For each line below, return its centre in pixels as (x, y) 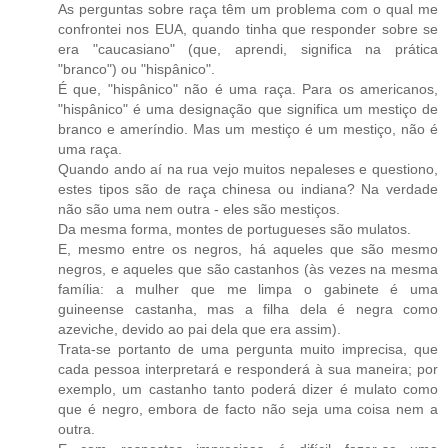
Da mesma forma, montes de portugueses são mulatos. (234, 229)
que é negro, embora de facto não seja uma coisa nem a (248, 409)
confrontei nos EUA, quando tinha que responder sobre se (248, 29)
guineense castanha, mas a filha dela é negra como (248, 309)
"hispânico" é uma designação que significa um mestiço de (248, 109)
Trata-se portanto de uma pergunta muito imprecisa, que (248, 349)
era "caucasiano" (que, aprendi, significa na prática (248, 49)
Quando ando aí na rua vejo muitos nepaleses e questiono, (248, 169)
